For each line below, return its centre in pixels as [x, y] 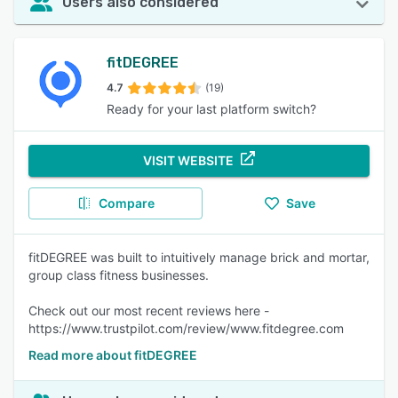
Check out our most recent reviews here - [149, 310]
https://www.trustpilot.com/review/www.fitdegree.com [186, 328]
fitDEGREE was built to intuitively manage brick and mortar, [199, 257]
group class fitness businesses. [119, 275]
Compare [126, 203]
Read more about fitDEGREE [113, 355]
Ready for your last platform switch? [211, 109]
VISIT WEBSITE [188, 160]
